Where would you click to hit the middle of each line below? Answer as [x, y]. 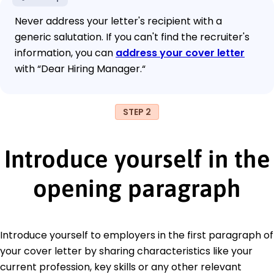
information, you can [65, 53]
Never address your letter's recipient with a [118, 21]
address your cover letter [180, 53]
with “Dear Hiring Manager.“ [80, 68]
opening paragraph [137, 188]
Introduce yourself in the [137, 158]
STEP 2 [137, 112]
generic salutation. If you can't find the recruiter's [132, 37]
